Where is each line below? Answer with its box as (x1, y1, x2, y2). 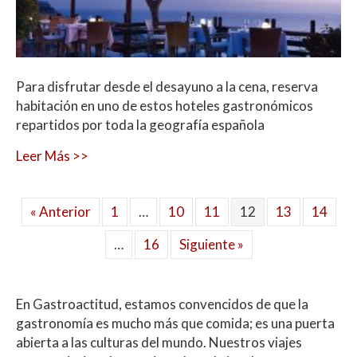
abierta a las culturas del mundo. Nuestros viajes (16, 334, 302, 351)
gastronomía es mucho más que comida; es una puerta (16, 315, 335, 332)
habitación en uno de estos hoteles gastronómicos (16, 97, 313, 115)
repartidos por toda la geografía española (16, 116, 265, 134)
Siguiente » (178, 236, 244, 253)
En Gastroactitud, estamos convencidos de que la (16, 296, 308, 313)
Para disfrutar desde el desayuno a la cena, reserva (16, 78, 318, 96)
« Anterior (29, 203, 91, 221)
